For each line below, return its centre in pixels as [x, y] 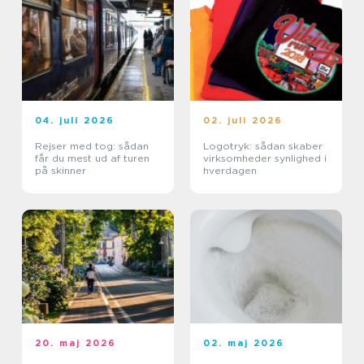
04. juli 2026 [75, 120]
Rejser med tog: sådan [92, 145]
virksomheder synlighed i [265, 158]
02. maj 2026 [244, 342]
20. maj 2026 [76, 342]
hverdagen [230, 170]
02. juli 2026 [243, 120]
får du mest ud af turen [92, 158]
